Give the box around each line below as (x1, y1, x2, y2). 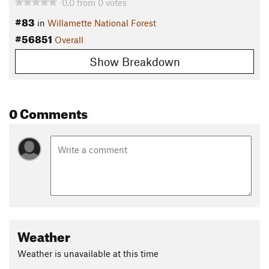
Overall (55, 34, 83, 46)
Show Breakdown (89, 54, 180, 68)
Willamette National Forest (47, 17, 156, 29)
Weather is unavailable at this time (17, 247, 159, 259)
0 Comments (9, 100, 88, 122)
